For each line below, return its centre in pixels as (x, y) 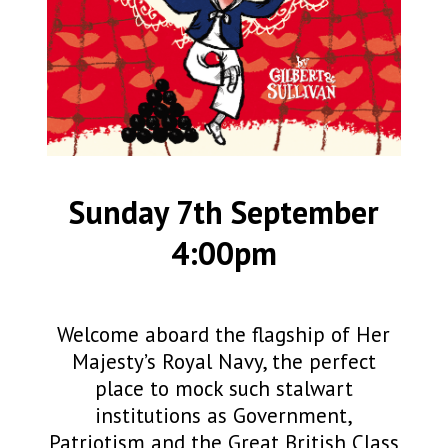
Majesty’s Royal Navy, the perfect (223, 362)
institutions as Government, (223, 416)
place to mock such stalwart (223, 389)
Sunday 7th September (223, 212)
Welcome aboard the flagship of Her (224, 335)
